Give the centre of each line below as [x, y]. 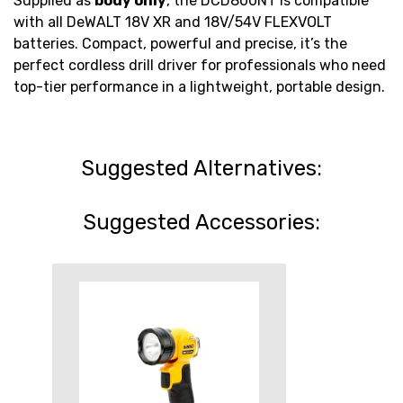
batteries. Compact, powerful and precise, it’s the [180, 43]
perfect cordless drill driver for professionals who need [200, 65]
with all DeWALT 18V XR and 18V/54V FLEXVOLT [173, 22]
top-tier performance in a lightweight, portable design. [199, 86]
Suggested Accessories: [201, 222]
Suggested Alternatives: [201, 168]
